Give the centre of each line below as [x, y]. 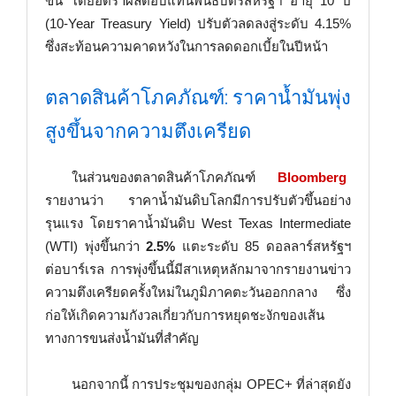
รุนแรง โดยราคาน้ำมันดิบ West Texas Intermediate [198, 223]
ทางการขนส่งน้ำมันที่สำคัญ [122, 338]
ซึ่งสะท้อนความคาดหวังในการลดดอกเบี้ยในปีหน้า [187, 46]
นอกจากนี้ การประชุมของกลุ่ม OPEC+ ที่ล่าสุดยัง [211, 384]
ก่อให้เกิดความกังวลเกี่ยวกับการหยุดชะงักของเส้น [185, 315]
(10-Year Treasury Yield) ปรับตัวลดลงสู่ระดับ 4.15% [198, 23]
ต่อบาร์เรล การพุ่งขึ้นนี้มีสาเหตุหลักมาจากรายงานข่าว [198, 269]
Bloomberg [312, 177]
